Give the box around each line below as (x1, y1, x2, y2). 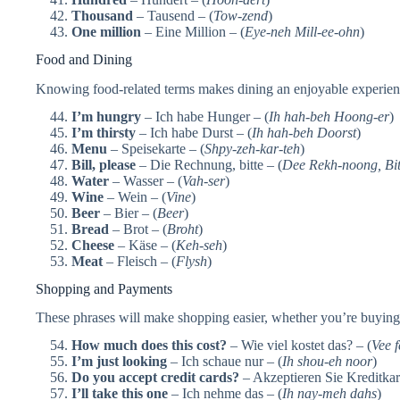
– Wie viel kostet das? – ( (227, 337, 371, 354)
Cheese (71, 237, 114, 253)
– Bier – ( (100, 204, 157, 221)
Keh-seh (176, 237, 222, 253)
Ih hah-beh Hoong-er (269, 108, 389, 124)
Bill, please (71, 156, 136, 172)
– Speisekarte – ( (107, 140, 204, 156)
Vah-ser (182, 172, 225, 188)
